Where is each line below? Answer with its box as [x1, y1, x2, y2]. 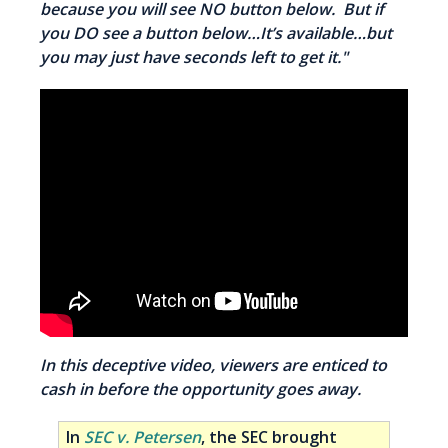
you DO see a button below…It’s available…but [40, 21, 392, 44]
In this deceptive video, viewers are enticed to [40, 354, 387, 377]
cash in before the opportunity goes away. [40, 378, 361, 401]
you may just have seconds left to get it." [40, 45, 348, 68]
